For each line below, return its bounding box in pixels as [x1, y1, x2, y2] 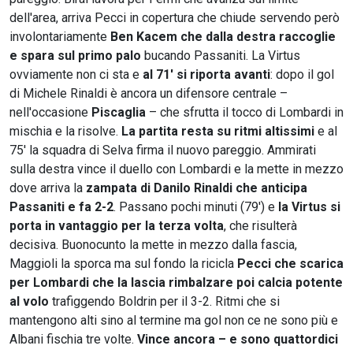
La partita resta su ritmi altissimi [121, 123, 314, 139]
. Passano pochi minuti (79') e [113, 199, 278, 214]
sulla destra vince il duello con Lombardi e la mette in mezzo [9, 161, 344, 176]
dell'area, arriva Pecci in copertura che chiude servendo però [9, 9, 340, 25]
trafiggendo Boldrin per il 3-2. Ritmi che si [49, 293, 280, 309]
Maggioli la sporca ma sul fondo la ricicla [9, 255, 237, 271]
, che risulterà [224, 217, 297, 233]
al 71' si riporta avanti [143, 66, 270, 82]
